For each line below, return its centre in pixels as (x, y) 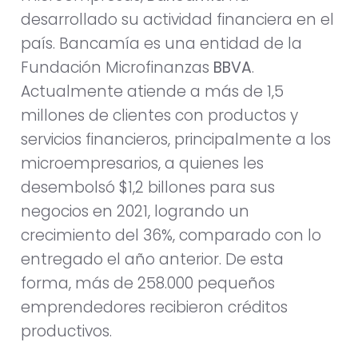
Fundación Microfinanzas (117, 68)
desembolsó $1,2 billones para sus (148, 188)
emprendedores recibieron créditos (154, 308)
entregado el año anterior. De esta (152, 260)
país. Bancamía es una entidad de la (161, 44)
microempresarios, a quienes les (142, 164)
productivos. (66, 332)
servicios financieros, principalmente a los (176, 140)
